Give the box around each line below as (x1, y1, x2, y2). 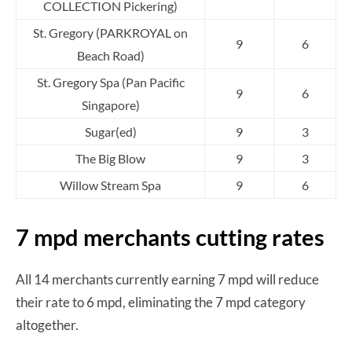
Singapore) (81, 97, 140, 112)
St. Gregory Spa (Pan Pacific (36, 74, 185, 90)
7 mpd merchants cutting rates (16, 222, 324, 251)
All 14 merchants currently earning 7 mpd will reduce (16, 270, 319, 288)
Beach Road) (76, 47, 145, 63)
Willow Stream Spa (60, 177, 161, 192)
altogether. (16, 316, 79, 333)
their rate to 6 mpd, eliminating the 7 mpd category (16, 293, 306, 310)
